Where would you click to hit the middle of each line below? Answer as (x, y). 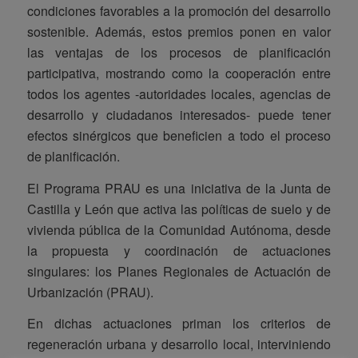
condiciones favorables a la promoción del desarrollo (179, 11)
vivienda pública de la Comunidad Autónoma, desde (179, 229)
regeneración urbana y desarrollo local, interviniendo (179, 344)
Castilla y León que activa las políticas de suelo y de (179, 209)
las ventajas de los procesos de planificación (179, 53)
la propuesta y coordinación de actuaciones (179, 250)
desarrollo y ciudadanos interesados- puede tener (179, 115)
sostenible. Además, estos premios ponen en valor (179, 32)
